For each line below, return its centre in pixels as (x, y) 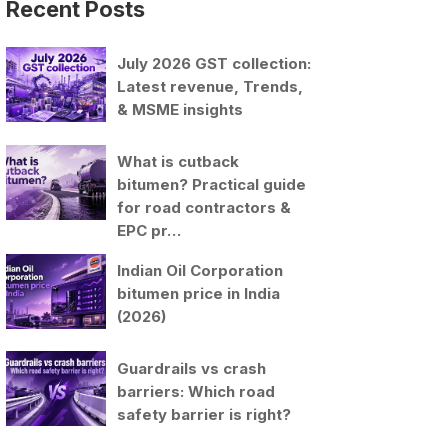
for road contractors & (204, 208)
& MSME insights (180, 110)
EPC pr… (149, 231)
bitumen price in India (199, 294)
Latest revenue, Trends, (210, 87)
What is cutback (178, 162)
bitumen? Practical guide (212, 185)
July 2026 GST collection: (214, 64)
